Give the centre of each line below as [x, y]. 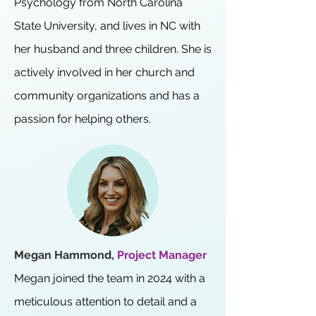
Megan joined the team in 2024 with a [110, 278]
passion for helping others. [83, 119]
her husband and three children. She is [113, 49]
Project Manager [162, 255]
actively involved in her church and [104, 72]
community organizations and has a [107, 96]
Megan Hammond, [66, 255]
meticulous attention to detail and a [105, 302]
